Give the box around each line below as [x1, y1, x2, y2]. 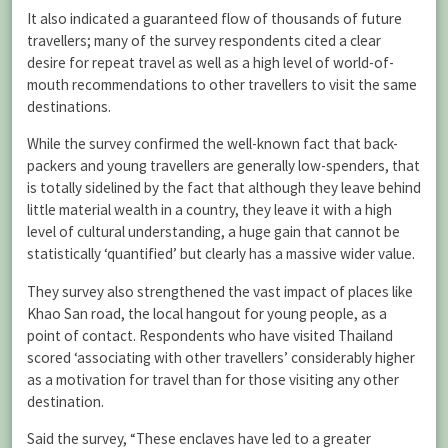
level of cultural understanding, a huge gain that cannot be [27, 222, 400, 242]
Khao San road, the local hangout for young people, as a [27, 303, 387, 323]
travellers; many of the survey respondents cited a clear [27, 31, 381, 51]
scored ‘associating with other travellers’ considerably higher [27, 347, 415, 367]
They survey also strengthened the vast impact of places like [27, 281, 413, 301]
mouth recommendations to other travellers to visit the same [27, 75, 417, 95]
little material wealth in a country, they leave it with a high [27, 200, 392, 220]
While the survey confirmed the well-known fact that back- [27, 134, 398, 154]
